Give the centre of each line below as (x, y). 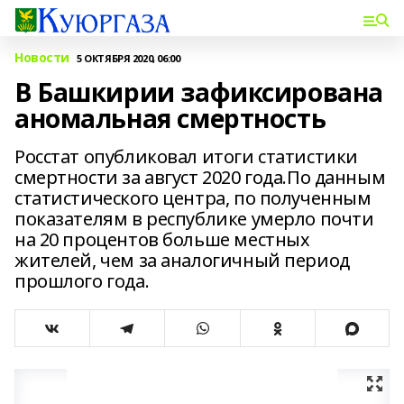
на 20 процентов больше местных (162, 239)
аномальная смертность (170, 118)
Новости (42, 57)
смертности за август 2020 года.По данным (200, 177)
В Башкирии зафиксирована (199, 92)
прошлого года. (82, 281)
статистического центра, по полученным (193, 198)
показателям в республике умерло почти (194, 219)
